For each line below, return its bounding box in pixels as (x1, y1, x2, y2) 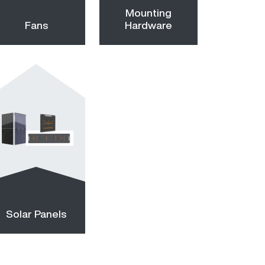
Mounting (125, 8, 172, 18)
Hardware (125, 20, 172, 30)
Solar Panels (6, 209, 66, 219)
